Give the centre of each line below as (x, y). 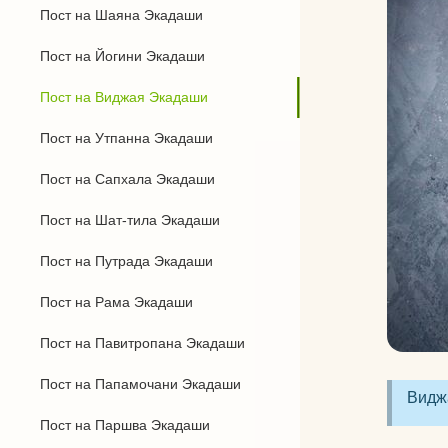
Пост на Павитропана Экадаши (142, 343)
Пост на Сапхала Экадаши (127, 179)
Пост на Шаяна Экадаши (121, 15)
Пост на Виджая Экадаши (124, 97)
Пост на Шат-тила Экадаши (130, 220)
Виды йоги (296, 78)
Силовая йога (309, 119)
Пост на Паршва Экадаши (125, 425)
